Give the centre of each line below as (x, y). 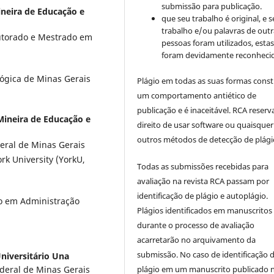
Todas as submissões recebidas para (203, 167)
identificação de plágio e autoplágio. (203, 196)
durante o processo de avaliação (196, 225)
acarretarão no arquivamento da (197, 240)
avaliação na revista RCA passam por (203, 181)
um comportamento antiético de (197, 96)
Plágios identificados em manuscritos (205, 211)
